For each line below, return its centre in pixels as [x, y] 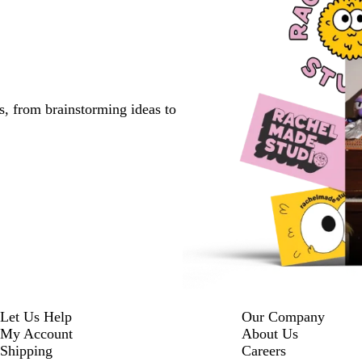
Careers [263, 350]
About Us [269, 333]
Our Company [283, 316]
